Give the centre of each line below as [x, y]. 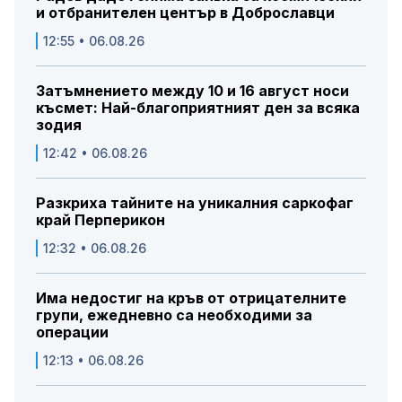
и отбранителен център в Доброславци [185, 12]
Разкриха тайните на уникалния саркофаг [195, 202]
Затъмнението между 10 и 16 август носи [192, 90]
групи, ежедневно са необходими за [174, 315]
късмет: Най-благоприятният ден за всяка [198, 107]
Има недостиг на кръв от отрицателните [191, 297]
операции [72, 332]
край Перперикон [100, 219]
